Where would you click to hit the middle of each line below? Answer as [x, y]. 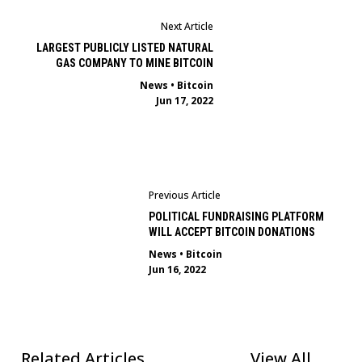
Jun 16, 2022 [178, 269]
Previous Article [185, 195]
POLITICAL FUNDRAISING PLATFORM [237, 216]
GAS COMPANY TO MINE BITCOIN [134, 63]
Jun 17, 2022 [184, 101]
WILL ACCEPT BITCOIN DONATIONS [232, 232]
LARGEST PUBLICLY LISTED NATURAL [124, 48]
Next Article [187, 27]
